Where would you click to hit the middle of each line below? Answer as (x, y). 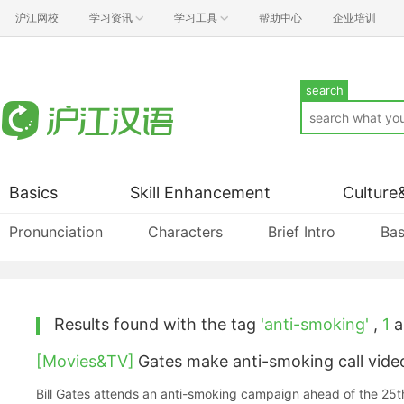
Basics (33, 193)
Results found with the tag (157, 324)
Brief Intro (302, 232)
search (324, 90)
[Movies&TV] (85, 361)
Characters (185, 232)
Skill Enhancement (200, 193)
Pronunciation (56, 232)
